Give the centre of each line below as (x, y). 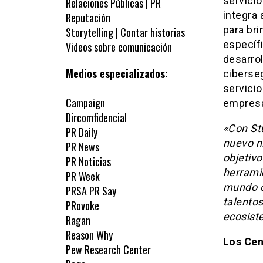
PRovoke (82, 206)
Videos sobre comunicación (119, 47)
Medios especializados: (117, 74)
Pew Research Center (108, 250)
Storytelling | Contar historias (125, 33)
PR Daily (82, 132)
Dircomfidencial (96, 118)
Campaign (85, 103)
